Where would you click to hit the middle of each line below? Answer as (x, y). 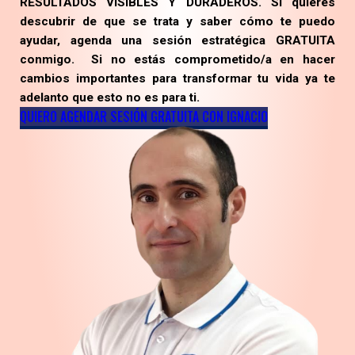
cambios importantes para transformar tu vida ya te (177, 79)
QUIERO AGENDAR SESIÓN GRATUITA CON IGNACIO (144, 117)
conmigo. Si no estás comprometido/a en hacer (177, 60)
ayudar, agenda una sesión (111, 41)
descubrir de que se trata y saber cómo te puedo (177, 22)
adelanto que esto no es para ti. (110, 98)
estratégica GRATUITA (269, 41)
